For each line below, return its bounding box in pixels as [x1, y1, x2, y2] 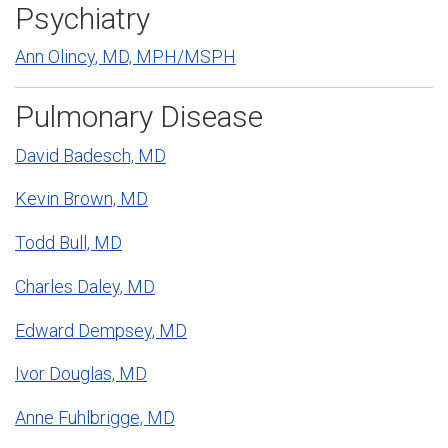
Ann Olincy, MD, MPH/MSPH [15, 46, 236, 68]
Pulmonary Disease [15, 99, 263, 135]
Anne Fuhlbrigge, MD [15, 407, 175, 429]
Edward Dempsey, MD [15, 319, 187, 341]
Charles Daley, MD [15, 275, 155, 297]
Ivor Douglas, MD [15, 363, 147, 385]
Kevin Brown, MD [15, 188, 148, 210]
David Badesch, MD [15, 144, 166, 166]
